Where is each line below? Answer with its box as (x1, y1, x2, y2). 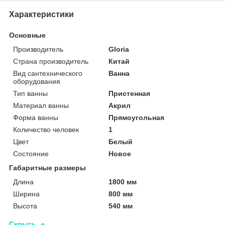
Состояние (13, 149, 49, 158)
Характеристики (9, 10, 74, 19)
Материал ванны (13, 101, 69, 109)
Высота (13, 201, 37, 210)
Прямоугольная (108, 113, 165, 122)
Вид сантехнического (13, 69, 82, 77)
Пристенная (108, 89, 151, 97)
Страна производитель (13, 57, 88, 65)
